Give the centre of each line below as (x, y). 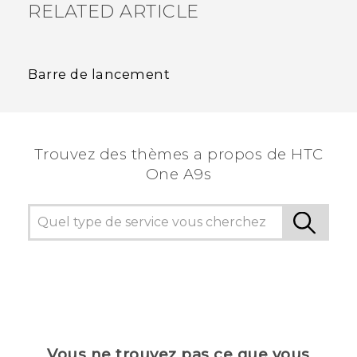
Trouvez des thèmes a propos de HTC (178, 154)
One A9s (178, 174)
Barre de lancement (99, 74)
